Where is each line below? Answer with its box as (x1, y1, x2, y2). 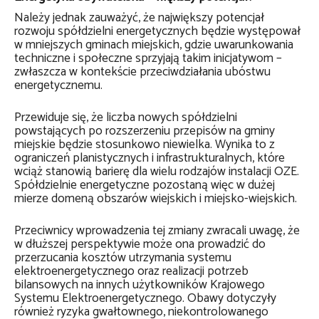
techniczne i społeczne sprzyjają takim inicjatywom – (14, 48, 282, 69)
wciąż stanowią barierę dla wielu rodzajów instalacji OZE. (14, 162, 299, 182)
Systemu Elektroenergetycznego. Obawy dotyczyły (14, 288, 276, 309)
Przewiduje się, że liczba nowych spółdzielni (14, 108, 237, 128)
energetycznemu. (14, 75, 103, 96)
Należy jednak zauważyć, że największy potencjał (14, 8, 264, 28)
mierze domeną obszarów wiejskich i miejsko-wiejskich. (14, 189, 297, 209)
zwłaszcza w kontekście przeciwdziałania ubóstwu (14, 62, 271, 83)
